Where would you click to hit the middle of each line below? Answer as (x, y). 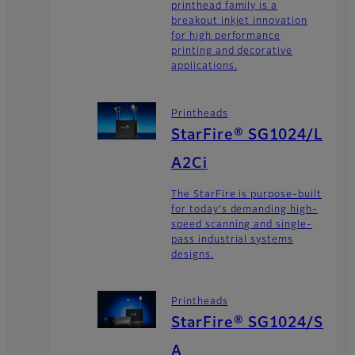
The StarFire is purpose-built (246, 195)
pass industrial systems (233, 240)
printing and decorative (232, 52)
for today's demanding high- (244, 210)
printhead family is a (225, 7)
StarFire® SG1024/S (248, 323)
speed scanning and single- (242, 225)
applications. (204, 67)
